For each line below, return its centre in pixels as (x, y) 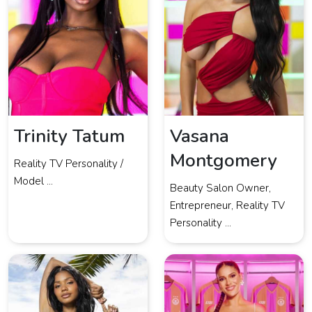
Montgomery (224, 161)
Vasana (200, 136)
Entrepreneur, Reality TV (227, 206)
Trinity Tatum (69, 136)
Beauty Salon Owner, (220, 188)
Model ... (33, 181)
